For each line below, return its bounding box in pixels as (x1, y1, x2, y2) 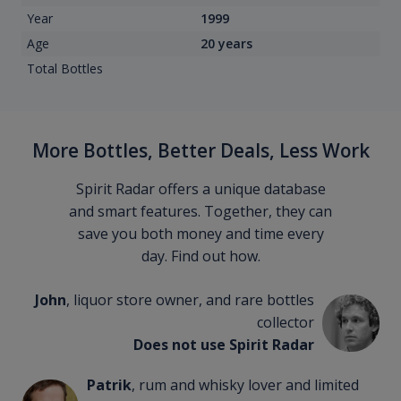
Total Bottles (26, 60, 103, 78)
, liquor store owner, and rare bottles (66, 290, 315, 311)
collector (257, 312, 315, 333)
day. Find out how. (141, 246, 260, 267)
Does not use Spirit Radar (133, 335, 315, 355)
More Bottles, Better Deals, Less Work (31, 138, 370, 164)
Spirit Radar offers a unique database (75, 179, 326, 200)
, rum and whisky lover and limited (131, 375, 359, 396)
